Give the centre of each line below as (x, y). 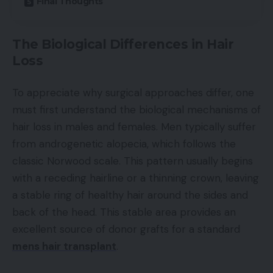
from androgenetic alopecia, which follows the (124, 144)
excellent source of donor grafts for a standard (126, 229)
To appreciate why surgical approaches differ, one (133, 93)
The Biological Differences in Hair (123, 44)
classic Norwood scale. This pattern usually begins (133, 161)
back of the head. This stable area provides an (124, 212)
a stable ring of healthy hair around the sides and (130, 195)
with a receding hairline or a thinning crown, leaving (136, 178)
